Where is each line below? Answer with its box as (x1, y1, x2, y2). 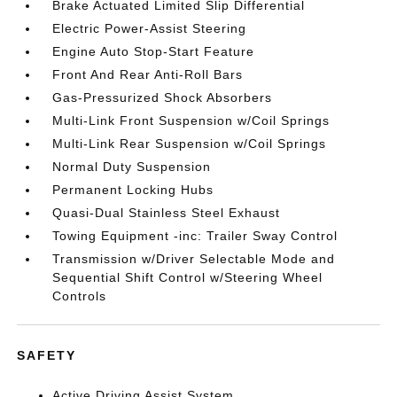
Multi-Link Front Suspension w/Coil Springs (52, 113, 331, 128)
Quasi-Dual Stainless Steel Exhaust (52, 206, 281, 220)
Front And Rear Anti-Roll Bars (52, 67, 244, 82)
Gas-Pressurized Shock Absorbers (52, 90, 273, 105)
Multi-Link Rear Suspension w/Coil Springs (52, 136, 327, 151)
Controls (52, 289, 107, 303)
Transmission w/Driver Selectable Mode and (52, 252, 336, 266)
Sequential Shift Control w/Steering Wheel (52, 270, 323, 284)
